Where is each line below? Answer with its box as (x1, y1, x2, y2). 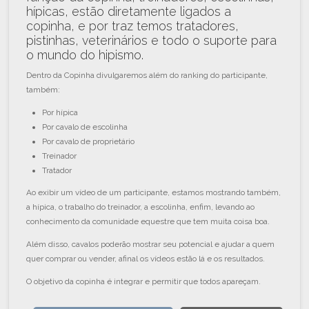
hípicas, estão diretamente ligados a (26, 3, 232, 19)
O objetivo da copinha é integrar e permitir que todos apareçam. (26, 276, 263, 286)
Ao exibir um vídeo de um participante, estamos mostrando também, (26, 188, 281, 198)
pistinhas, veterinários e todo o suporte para (26, 32, 277, 48)
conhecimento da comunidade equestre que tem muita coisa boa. (26, 217, 270, 227)
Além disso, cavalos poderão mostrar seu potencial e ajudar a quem (26, 239, 275, 249)
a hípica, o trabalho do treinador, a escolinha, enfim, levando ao (26, 202, 255, 212)
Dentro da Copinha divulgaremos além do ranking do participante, (26, 70, 268, 80)
